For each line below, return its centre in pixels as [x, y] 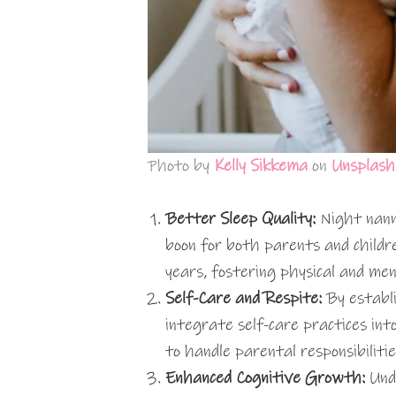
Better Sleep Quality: [240, 219]
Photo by [181, 166]
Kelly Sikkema [261, 166]
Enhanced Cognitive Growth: [267, 378]
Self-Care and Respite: [244, 298]
